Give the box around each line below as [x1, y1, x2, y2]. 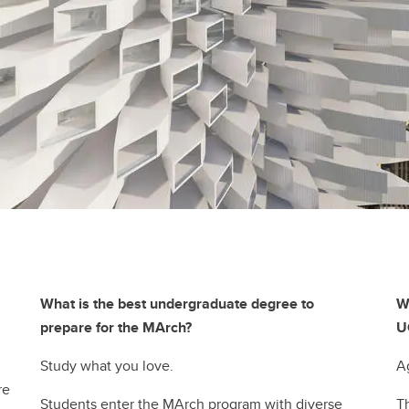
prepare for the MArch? [40, 316, 192, 338]
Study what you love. [40, 354, 173, 376]
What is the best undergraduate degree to [40, 292, 314, 314]
